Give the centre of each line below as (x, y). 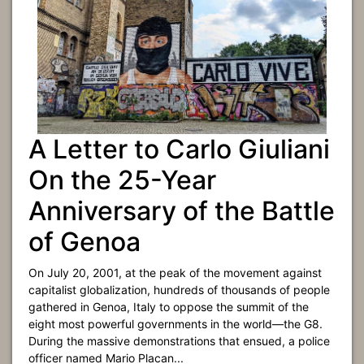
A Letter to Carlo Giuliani (179, 149)
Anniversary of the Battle (182, 211)
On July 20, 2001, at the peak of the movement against (175, 273)
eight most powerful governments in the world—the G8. (175, 324)
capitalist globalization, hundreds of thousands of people (179, 290)
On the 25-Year (122, 180)
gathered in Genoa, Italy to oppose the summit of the (169, 307)
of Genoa (84, 242)
